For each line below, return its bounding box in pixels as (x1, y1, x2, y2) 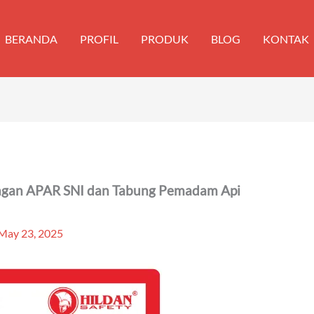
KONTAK (263, 32, 309, 46)
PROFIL (80, 32, 118, 46)
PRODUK (141, 32, 189, 46)
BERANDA (5, 32, 57, 46)
